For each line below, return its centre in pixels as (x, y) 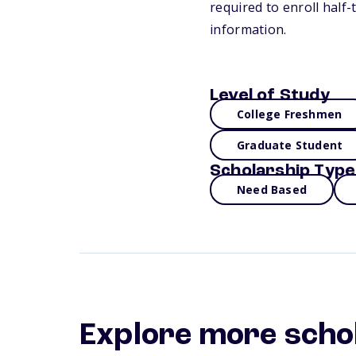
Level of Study (270, 95)
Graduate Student (290, 145)
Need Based (272, 190)
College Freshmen (290, 114)
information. (248, 29)
